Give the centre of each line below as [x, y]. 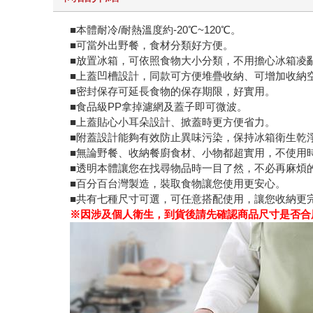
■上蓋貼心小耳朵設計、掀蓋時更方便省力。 [173, 122]
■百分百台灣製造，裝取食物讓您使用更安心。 [178, 184]
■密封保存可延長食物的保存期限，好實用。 [173, 92]
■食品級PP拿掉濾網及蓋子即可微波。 [159, 107]
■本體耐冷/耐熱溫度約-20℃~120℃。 [156, 30]
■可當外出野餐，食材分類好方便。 [152, 45]
